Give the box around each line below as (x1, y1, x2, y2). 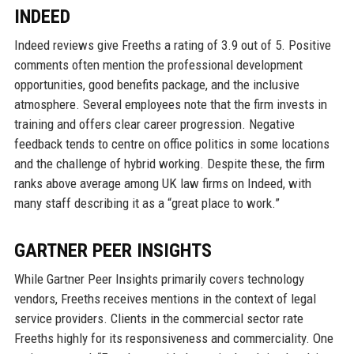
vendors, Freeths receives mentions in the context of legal (13, 290, 316, 307)
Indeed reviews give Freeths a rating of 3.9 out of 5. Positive (13, 36, 331, 53)
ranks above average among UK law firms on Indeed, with (13, 175, 311, 191)
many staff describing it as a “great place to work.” (13, 194, 280, 211)
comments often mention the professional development (13, 56, 303, 73)
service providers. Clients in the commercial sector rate (13, 310, 303, 326)
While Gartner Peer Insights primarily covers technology (13, 270, 304, 287)
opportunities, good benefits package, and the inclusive (13, 76, 299, 92)
